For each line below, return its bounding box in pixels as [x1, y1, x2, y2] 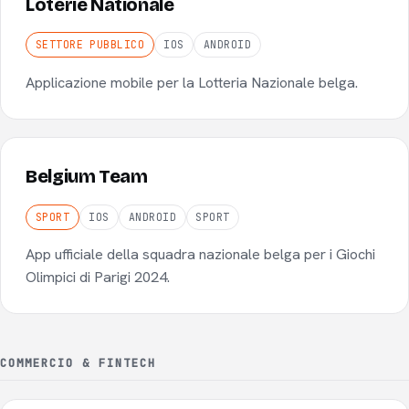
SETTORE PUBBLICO [35, 37, 145, 52]
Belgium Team [26, 166, 148, 188]
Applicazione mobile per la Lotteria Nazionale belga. [26, 72, 359, 92]
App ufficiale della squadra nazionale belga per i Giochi [26, 245, 376, 265]
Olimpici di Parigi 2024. [26, 267, 171, 288]
